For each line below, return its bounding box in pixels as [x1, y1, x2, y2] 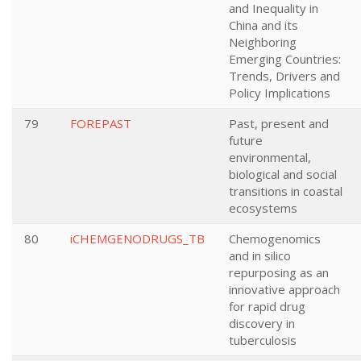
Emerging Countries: [229, 51, 341, 67]
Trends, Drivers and [229, 68, 340, 84]
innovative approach [229, 281, 340, 297]
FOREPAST [70, 115, 131, 131]
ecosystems [229, 200, 297, 216]
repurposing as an [229, 264, 329, 280]
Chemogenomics [229, 230, 321, 247]
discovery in [229, 315, 295, 331]
